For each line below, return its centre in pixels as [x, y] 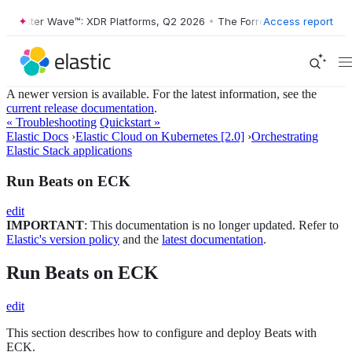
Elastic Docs [37, 136]
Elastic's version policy [63, 240]
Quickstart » [130, 122]
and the [141, 240]
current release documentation [80, 108]
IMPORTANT [45, 225]
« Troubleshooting [51, 122]
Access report [298, 21]
